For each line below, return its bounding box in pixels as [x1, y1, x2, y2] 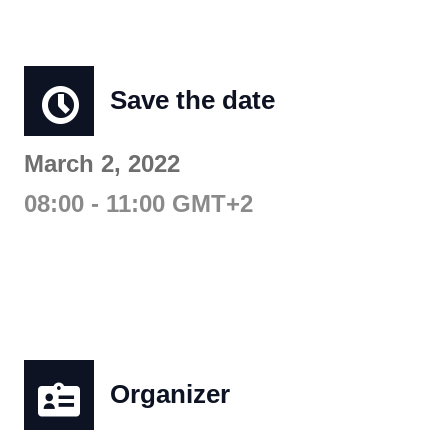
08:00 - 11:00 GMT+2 [24, 190, 253, 218]
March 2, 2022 [24, 150, 180, 178]
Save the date [110, 86, 275, 115]
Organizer [110, 380, 230, 409]
